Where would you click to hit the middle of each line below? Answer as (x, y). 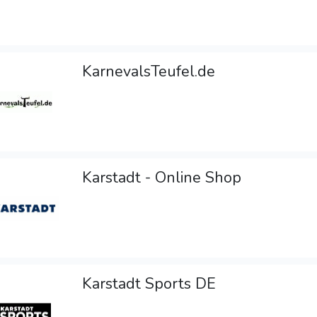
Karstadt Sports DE (149, 284)
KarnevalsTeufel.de (149, 72)
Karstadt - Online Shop (162, 178)
